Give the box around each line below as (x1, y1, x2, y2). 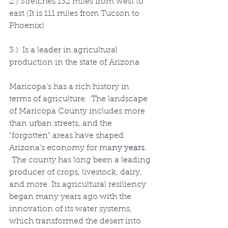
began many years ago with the (9, 192, 133, 201)
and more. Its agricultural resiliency (9, 180, 148, 189)
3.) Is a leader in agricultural (9, 46, 120, 54)
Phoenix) (9, 21, 44, 30)
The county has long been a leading (9, 156, 153, 164)
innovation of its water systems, (9, 205, 134, 213)
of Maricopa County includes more (9, 107, 147, 116)
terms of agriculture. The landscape (9, 95, 150, 103)
